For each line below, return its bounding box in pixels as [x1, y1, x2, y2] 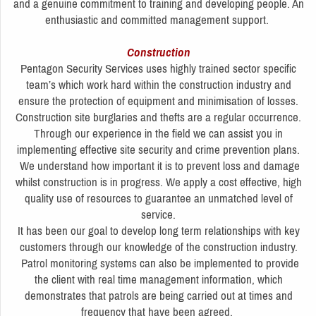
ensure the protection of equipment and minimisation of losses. [18, 93, 298, 108]
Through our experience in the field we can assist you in [34, 126, 283, 140]
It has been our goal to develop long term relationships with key [17, 223, 300, 238]
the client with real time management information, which [34, 272, 283, 286]
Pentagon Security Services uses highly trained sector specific [20, 61, 296, 75]
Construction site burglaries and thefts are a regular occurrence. [16, 109, 301, 124]
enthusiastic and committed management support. [45, 12, 272, 27]
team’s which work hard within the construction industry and [25, 77, 291, 92]
